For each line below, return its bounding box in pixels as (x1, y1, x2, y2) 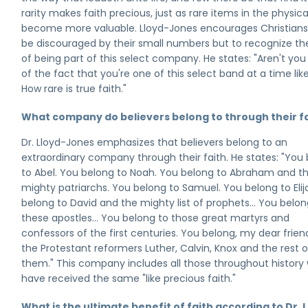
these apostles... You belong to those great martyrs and (21, 211, 290, 225)
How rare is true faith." (21, 82, 127, 96)
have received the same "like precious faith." (21, 272, 236, 285)
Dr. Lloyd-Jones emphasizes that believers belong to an (21, 135, 288, 149)
